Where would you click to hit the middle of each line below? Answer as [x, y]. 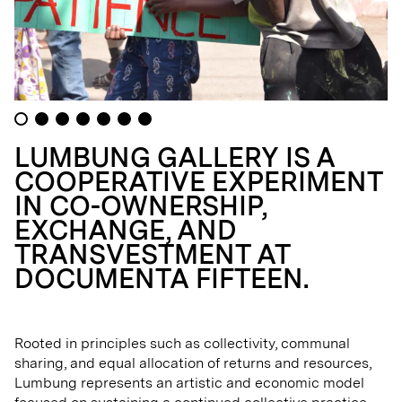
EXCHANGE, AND [125, 230]
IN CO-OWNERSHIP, [140, 205]
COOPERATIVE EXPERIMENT [198, 181]
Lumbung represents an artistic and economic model [189, 383]
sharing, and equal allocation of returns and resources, [193, 363]
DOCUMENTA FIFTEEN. [162, 278]
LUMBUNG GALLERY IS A [175, 157]
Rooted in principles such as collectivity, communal [182, 343]
